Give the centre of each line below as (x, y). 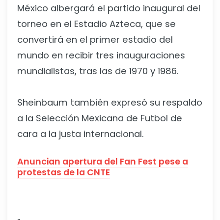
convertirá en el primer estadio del (95, 40)
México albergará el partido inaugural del (109, 8)
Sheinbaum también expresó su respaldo (110, 103)
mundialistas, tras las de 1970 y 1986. (98, 71)
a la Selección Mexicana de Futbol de (100, 118)
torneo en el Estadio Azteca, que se (96, 24)
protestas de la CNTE (64, 173)
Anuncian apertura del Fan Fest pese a (103, 162)
